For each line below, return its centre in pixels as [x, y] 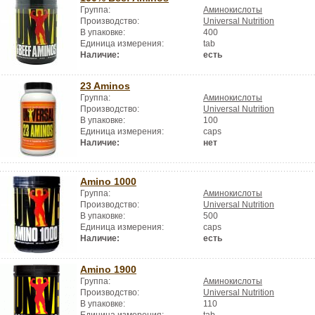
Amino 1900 [108, 269]
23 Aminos [105, 86]
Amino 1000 [108, 181]
